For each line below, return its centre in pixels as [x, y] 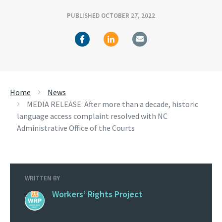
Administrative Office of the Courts [76, 128]
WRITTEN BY [42, 178]
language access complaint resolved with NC [92, 116]
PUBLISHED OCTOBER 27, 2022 [111, 16]
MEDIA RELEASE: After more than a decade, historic [112, 104]
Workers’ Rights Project [97, 194]
